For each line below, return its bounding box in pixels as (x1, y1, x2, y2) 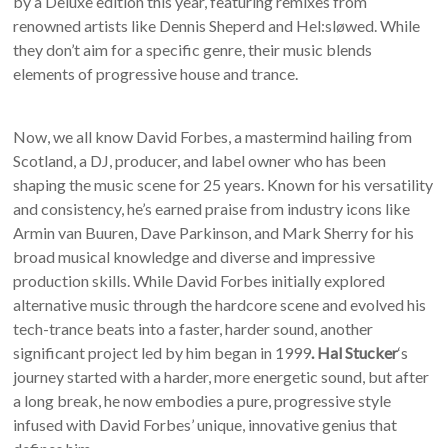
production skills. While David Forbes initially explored (13, 271, 386, 291)
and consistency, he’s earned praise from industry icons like (13, 199, 411, 219)
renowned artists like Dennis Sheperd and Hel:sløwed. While (13, 16, 421, 36)
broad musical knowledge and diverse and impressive (13, 247, 376, 267)
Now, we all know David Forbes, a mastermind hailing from (13, 127, 413, 147)
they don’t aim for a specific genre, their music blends (13, 40, 373, 60)
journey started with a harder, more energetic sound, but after (13, 367, 430, 387)
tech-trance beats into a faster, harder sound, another (13, 319, 374, 339)
